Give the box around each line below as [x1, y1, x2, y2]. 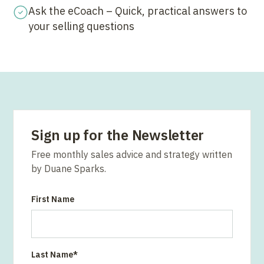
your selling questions [28, 19, 135, 33]
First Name [31, 194, 75, 204]
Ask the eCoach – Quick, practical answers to [28, 4, 247, 18]
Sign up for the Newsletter [31, 126, 204, 144]
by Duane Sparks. [31, 163, 107, 174]
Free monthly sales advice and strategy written [31, 148, 233, 160]
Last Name [31, 249, 74, 260]
